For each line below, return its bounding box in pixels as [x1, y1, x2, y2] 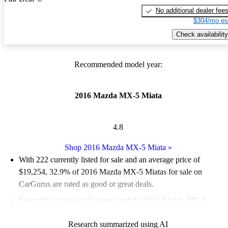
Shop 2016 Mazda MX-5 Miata [64, 142, 166, 152]
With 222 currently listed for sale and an [19, 155, 149, 164]
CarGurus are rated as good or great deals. [19, 179, 154, 188]
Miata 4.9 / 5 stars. [19, 208, 78, 217]
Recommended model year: [74, 60, 162, 69]
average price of [149, 155, 200, 164]
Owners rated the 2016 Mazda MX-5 [85, 195, 206, 205]
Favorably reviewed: [19, 195, 85, 205]
